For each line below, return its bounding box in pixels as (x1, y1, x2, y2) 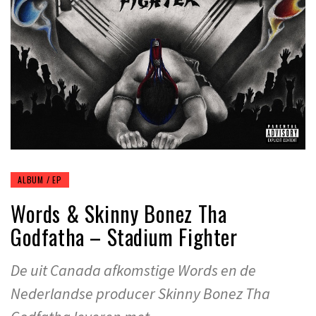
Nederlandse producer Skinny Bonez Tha (11, 283, 270, 303)
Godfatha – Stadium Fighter (11, 220, 238, 253)
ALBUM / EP (18, 173, 62, 186)
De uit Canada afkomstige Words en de (11, 260, 256, 280)
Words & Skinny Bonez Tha (11, 197, 227, 229)
